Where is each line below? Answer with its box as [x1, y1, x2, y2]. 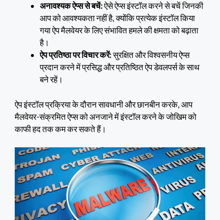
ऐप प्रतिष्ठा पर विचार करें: [40, 50, 111, 60]
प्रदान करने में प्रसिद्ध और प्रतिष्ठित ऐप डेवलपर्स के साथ [40, 62, 199, 73]
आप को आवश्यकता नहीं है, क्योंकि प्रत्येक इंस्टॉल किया [40, 13, 195, 24]
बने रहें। [40, 74, 63, 85]
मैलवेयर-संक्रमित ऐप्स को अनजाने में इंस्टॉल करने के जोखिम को [15, 111, 196, 122]
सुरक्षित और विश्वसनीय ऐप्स [111, 50, 190, 60]
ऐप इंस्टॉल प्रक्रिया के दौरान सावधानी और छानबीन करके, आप [15, 99, 192, 110]
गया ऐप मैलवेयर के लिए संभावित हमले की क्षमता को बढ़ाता [40, 25, 198, 36]
